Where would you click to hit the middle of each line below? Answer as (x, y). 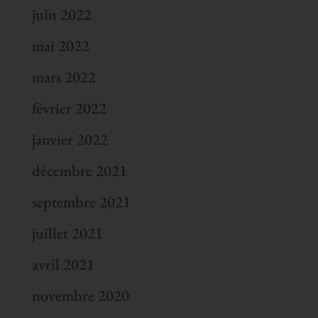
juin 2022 (61, 14)
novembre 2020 (80, 295)
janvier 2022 (70, 139)
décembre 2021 (79, 170)
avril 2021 (63, 264)
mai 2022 (60, 45)
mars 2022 (64, 77)
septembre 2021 (81, 202)
